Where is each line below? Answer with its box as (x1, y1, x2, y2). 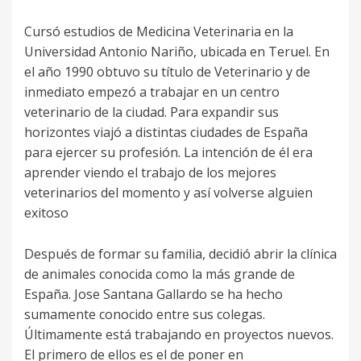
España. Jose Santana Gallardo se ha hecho (24, 285, 283, 304)
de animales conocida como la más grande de (24, 265, 295, 284)
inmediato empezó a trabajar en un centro (24, 83, 280, 102)
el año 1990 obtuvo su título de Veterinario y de (24, 63, 310, 81)
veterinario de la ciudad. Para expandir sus (24, 103, 279, 122)
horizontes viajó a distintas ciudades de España (24, 123, 308, 142)
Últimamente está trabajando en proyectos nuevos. (24, 326, 334, 344)
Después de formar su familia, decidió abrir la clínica (24, 245, 337, 263)
